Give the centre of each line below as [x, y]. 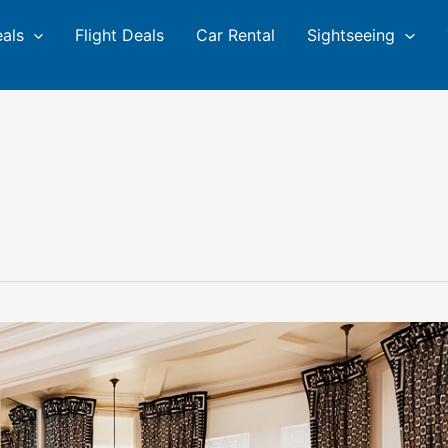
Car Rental [236, 35]
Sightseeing [351, 35]
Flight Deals [120, 35]
